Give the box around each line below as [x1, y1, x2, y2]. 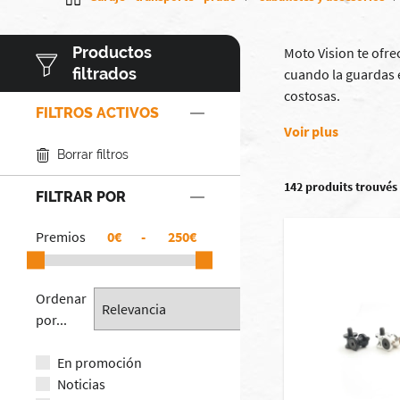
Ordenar [36, 288, 87, 307]
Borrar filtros [57, 147, 129, 162]
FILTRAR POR [36, 188, 126, 205]
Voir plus [284, 122, 339, 140]
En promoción [57, 353, 142, 371]
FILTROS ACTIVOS [36, 104, 159, 121]
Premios [36, 228, 86, 246]
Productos [72, 43, 153, 62]
